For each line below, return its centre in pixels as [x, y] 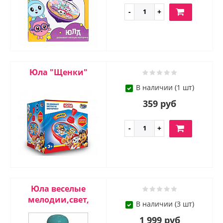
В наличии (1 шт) [165, 88]
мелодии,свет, [58, 200]
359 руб [160, 104]
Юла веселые [58, 189]
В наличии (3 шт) [165, 204]
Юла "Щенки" [58, 72]
